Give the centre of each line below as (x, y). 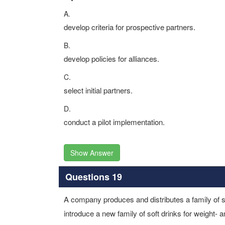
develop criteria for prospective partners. (130, 27)
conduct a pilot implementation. (114, 122)
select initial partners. (98, 90)
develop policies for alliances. (111, 59)
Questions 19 (93, 177)
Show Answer (92, 153)
